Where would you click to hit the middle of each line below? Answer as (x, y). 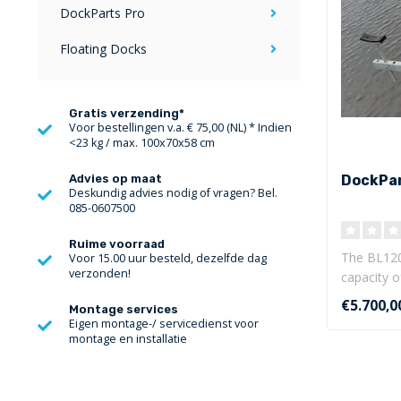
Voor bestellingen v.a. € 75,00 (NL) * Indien (180, 128)
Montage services (124, 309)
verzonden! (100, 273)
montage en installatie (128, 339)
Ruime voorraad (117, 244)
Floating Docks (103, 49)
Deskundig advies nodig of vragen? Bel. (173, 193)
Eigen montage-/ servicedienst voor (164, 324)
